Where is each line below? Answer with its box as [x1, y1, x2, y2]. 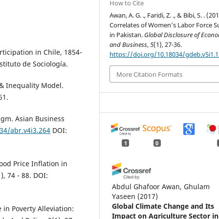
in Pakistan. [109, 30, 145, 40]
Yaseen [112, 191, 136, 201]
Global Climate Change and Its [112, 201, 215, 211]
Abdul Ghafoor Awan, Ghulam [112, 181, 210, 191]
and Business [109, 40, 148, 49]
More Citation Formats [116, 69, 183, 79]
